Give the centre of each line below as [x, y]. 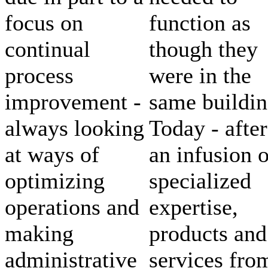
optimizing [55, 180]
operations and [72, 207]
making [39, 233]
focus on [44, 22]
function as [200, 22]
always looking [74, 128]
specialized [200, 180]
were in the [200, 75]
